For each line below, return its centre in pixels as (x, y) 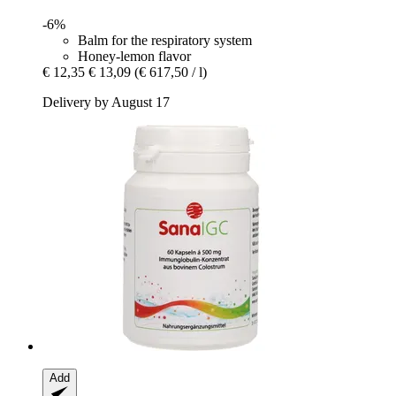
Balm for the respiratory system (165, 40)
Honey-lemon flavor (134, 56)
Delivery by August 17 (106, 102)
